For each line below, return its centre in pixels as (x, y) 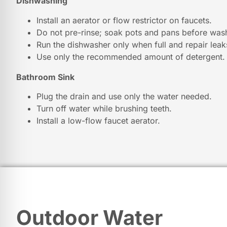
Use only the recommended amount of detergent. (131, 56)
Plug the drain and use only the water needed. (124, 96)
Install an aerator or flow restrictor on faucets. (124, 20)
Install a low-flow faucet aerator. (98, 120)
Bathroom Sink (45, 77)
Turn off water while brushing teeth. (104, 108)
